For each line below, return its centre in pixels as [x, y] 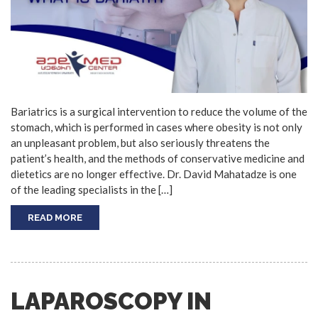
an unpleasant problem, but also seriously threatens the [140, 142]
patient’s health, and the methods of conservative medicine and [158, 158]
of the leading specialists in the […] [92, 189]
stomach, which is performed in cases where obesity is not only [157, 127]
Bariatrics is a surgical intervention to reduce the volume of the [159, 111]
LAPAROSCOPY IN [111, 301]
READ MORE [55, 217]
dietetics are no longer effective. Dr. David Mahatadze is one [154, 174]
